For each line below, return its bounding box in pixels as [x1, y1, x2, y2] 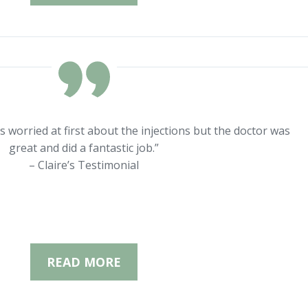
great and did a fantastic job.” [9, 140, 159, 155]
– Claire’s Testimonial [29, 157, 139, 173]
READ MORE [47, 254, 121, 270]
